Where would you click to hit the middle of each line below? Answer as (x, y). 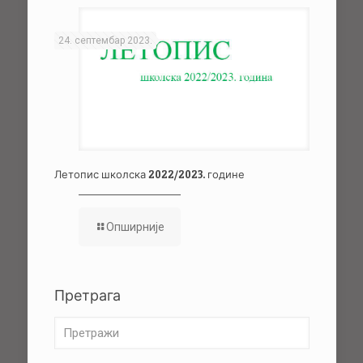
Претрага (87, 296)
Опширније (135, 227)
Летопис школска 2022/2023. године (149, 175)
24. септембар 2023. (105, 41)
